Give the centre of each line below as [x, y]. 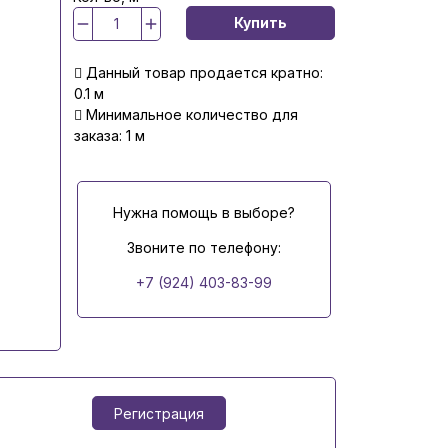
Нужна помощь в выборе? [203, 212]
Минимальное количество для [189, 114]
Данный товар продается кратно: [202, 72]
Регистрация [158, 413]
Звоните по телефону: [203, 247]
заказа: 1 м [109, 135]
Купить [260, 23]
